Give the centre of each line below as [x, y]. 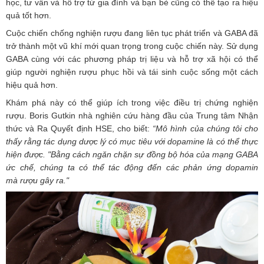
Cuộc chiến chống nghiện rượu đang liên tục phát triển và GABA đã [132, 33]
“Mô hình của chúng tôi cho [206, 128]
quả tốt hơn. [29, 15]
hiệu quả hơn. [32, 85]
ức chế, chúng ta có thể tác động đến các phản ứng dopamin [132, 167]
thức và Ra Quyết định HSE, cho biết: [80, 128]
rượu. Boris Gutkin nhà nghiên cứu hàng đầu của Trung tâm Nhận [132, 115]
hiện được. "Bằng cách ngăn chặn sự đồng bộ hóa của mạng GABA [132, 154]
